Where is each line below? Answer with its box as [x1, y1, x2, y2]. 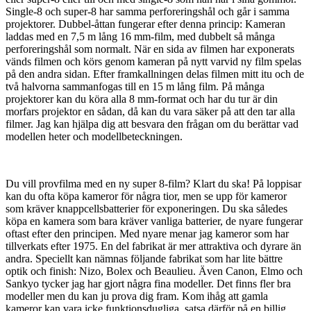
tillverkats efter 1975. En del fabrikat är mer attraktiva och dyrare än [6, 239, 301, 252]
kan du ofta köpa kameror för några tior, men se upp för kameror [6, 190, 287, 202]
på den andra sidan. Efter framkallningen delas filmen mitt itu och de [6, 67, 304, 80]
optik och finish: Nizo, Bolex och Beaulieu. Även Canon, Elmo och [6, 264, 303, 277]
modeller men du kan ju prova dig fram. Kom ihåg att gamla [6, 289, 268, 302]
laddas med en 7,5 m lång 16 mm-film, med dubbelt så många [6, 30, 275, 42]
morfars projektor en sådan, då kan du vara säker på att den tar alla [6, 105, 295, 117]
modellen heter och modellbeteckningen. [6, 130, 183, 142]
